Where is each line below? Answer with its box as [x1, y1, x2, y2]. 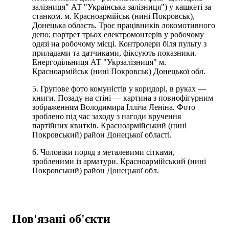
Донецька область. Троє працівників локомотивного [32, 20, 215, 30]
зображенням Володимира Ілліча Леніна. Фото [32, 102, 195, 111]
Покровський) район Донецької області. [32, 130, 172, 139]
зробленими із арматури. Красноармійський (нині [32, 156, 206, 166]
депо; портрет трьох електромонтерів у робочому [32, 30, 204, 39]
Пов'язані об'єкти [12, 212, 110, 225]
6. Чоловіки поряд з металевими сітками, [32, 147, 175, 156]
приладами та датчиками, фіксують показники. [32, 48, 197, 57]
